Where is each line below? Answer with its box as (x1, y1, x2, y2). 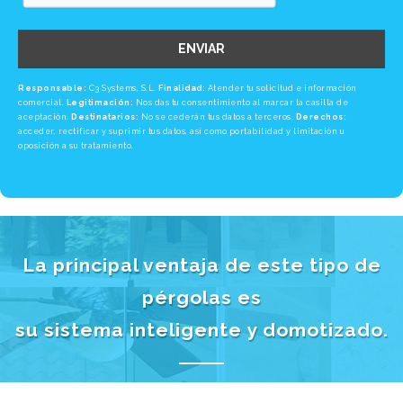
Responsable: (18, 84, 86, 94)
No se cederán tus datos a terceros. (139, 112, 296, 122)
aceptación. (18, 112, 71, 122)
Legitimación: (66, 98, 133, 108)
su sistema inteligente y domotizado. (14, 318, 389, 342)
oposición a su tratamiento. (18, 141, 134, 151)
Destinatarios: (71, 112, 139, 122)
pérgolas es (141, 286, 262, 309)
